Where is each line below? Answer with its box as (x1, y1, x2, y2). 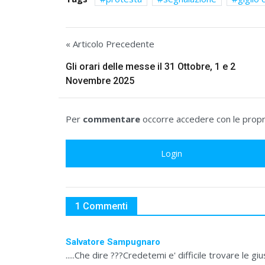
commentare (83, 112, 140, 125)
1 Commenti (75, 200, 128, 212)
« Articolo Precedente (66, 37, 154, 50)
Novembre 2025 (66, 75, 134, 86)
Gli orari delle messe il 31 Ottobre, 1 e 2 (66, 60, 235, 72)
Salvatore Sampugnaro (66, 236, 160, 247)
